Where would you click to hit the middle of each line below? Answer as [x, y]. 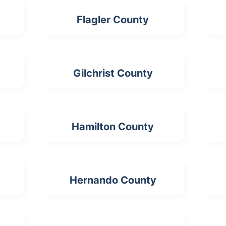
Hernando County [113, 180]
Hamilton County [113, 127]
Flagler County [113, 20]
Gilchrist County [113, 73]
